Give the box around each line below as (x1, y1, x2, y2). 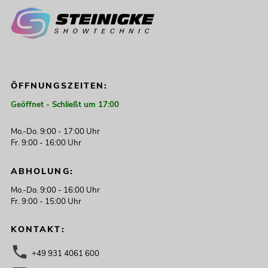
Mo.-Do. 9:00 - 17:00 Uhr (10, 126, 100, 138)
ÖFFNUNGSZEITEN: (10, 80, 108, 92)
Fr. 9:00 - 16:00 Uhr (10, 138, 81, 149)
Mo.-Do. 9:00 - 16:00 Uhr (10, 184, 100, 196)
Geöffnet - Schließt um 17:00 (10, 99, 119, 110)
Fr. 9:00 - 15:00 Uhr (10, 196, 81, 207)
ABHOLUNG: (10, 165, 74, 177)
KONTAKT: (10, 224, 65, 236)
